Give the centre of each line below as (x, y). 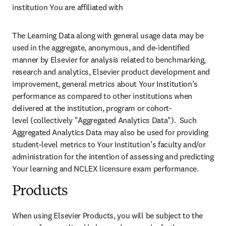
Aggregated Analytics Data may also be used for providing (110, 132)
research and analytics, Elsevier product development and (111, 72)
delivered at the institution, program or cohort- (92, 108)
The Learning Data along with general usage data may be (108, 36)
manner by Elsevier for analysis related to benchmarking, (109, 60)
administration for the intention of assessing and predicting (113, 157)
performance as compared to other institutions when (102, 96)
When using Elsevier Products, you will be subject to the (108, 216)
